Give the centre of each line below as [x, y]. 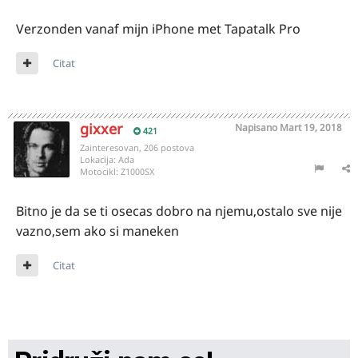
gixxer [101, 129]
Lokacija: [99, 159]
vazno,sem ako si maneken [97, 231]
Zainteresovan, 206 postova [137, 147]
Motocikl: [100, 171]
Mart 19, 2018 [311, 127]
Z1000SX [137, 171]
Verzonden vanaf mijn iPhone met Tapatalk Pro [158, 29]
